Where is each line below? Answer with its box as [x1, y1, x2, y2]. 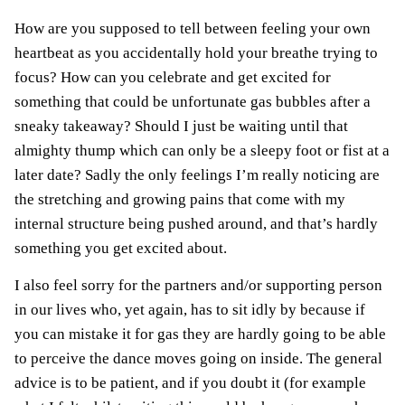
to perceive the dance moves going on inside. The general [14, 350, 382, 368]
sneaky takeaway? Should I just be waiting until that [14, 118, 348, 136]
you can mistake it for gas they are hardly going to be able [14, 325, 386, 344]
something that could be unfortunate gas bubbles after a [14, 93, 371, 111]
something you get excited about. [14, 240, 227, 258]
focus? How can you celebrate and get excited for [14, 69, 331, 87]
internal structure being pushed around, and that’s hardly [14, 215, 378, 233]
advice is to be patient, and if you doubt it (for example [14, 374, 366, 392]
